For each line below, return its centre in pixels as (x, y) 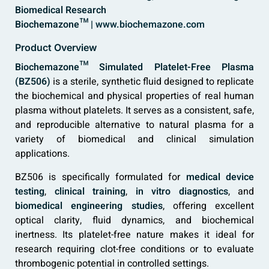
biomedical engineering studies (89, 206)
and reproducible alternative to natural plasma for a (134, 125)
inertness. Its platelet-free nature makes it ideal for (134, 235)
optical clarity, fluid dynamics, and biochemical (134, 221)
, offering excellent (208, 206)
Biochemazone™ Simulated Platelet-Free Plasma (134, 68)
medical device (220, 177)
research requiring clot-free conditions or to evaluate (134, 249)
